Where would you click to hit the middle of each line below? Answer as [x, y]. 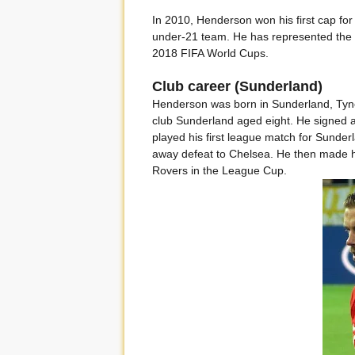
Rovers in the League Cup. [219, 170]
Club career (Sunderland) [237, 86]
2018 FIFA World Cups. [210, 53]
